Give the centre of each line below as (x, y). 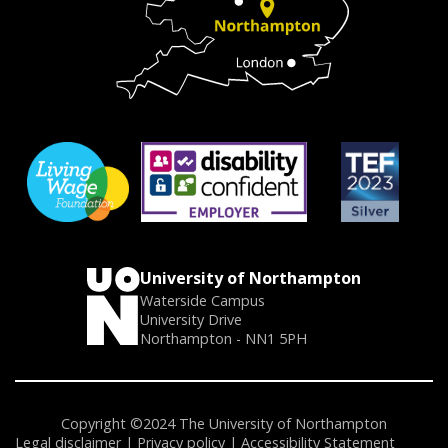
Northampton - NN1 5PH (223, 338)
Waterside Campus (202, 300)
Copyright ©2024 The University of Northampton (224, 423)
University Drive (191, 319)
